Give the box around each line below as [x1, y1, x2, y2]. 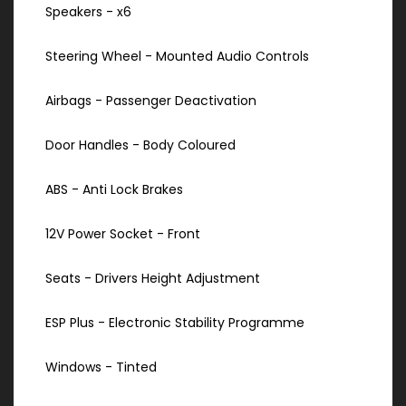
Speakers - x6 [45, 3, 131, 22]
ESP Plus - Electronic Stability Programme [45, 314, 304, 333]
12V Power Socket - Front [45, 225, 200, 244]
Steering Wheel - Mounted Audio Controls [45, 47, 309, 66]
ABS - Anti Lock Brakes [45, 180, 183, 199]
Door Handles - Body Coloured [45, 136, 236, 155]
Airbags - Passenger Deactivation [45, 92, 256, 111]
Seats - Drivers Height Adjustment [45, 269, 260, 288]
